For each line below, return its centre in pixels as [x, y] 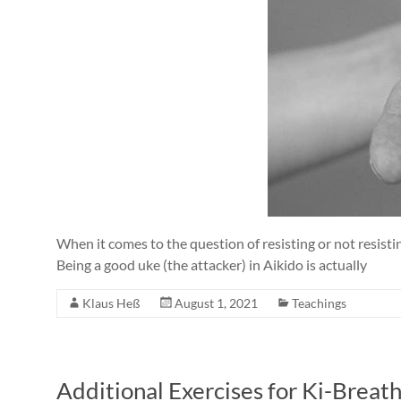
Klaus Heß [111, 303]
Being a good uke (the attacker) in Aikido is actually [212, 264]
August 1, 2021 [216, 303]
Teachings [319, 303]
